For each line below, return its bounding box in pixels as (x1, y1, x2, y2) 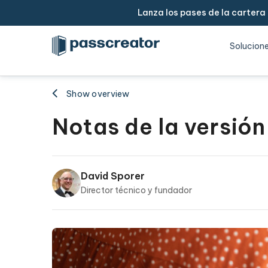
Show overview (66, 89, 130, 99)
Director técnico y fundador (81, 185, 192, 196)
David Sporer (81, 170, 145, 182)
